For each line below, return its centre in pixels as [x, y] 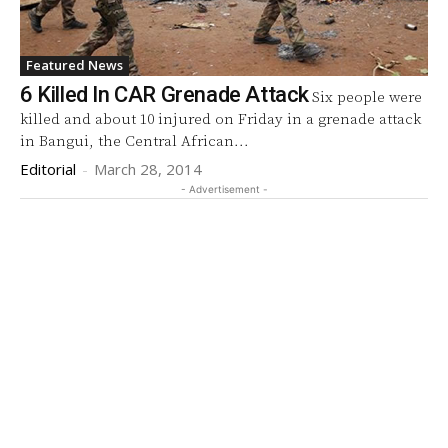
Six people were [367, 97]
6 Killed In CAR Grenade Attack [164, 94]
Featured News [74, 64]
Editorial [48, 168]
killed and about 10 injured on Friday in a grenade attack [220, 119]
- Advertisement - [224, 188]
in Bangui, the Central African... [134, 141]
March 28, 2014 [148, 168]
